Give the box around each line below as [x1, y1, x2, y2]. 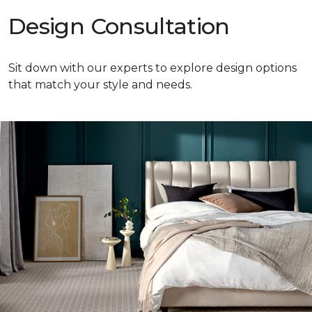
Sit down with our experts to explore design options [8, 61, 297, 75]
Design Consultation [8, 13, 230, 40]
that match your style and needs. [8, 78, 192, 92]
